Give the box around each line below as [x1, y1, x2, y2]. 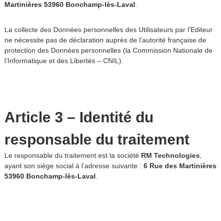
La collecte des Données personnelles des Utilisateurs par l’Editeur [4, 26, 213, 34]
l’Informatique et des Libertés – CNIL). [4, 57, 123, 65]
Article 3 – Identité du [4, 109, 153, 125]
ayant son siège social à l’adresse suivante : [4, 162, 144, 170]
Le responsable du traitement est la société [4, 151, 141, 159]
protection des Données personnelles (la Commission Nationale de [4, 46, 213, 54]
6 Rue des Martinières [143, 162, 217, 170]
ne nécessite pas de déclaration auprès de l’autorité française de [4, 36, 206, 44]
